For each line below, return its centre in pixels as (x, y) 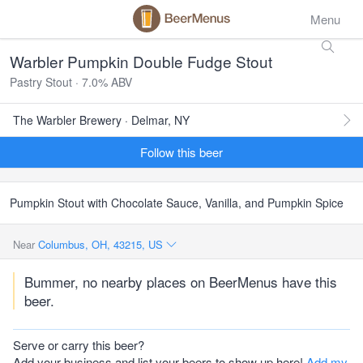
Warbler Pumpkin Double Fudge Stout (141, 61)
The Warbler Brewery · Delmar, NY (101, 120)
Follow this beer (181, 152)
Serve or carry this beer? (79, 345)
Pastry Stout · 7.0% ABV (71, 82)
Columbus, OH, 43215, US (102, 244)
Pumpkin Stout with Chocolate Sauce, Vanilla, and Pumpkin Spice (177, 203)
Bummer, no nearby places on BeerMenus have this (181, 282)
